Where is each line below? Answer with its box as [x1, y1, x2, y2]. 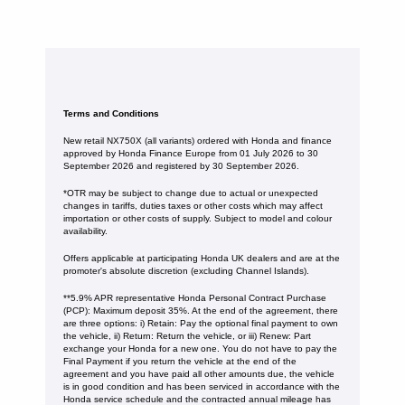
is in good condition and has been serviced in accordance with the [63, 381, 340, 391]
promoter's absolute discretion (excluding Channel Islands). [63, 265, 312, 276]
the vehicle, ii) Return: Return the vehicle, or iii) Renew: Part [63, 330, 311, 341]
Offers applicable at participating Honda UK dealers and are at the [63, 252, 340, 263]
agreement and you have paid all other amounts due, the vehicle [63, 368, 334, 379]
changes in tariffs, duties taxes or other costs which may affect [63, 200, 323, 211]
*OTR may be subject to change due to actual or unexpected [63, 187, 318, 198]
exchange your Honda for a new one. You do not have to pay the [63, 343, 337, 353]
